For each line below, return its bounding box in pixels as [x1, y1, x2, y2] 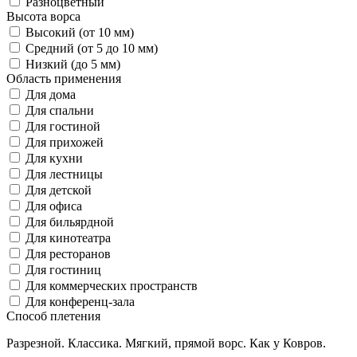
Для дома [25, 87, 76, 101]
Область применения [6, 71, 121, 85]
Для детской [25, 182, 92, 197]
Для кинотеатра [25, 230, 111, 245]
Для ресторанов [25, 246, 111, 261]
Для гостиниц [25, 262, 101, 277]
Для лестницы [25, 167, 103, 181]
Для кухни [25, 151, 83, 165]
